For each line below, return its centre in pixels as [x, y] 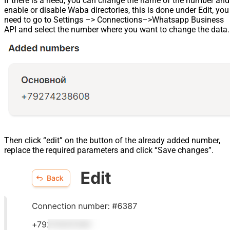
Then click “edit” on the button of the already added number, [112, 140]
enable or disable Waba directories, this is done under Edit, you [117, 10]
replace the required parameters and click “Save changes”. [109, 150]
